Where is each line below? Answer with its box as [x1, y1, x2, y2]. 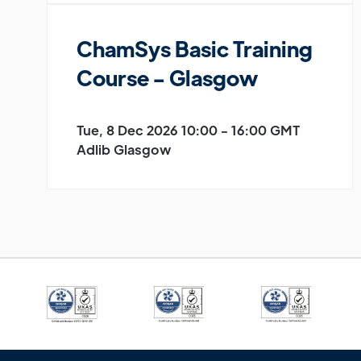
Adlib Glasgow [77, 141, 171, 159]
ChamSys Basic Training [77, 35, 313, 63]
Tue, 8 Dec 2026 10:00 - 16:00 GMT [77, 122, 300, 139]
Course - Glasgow [77, 64, 258, 92]
